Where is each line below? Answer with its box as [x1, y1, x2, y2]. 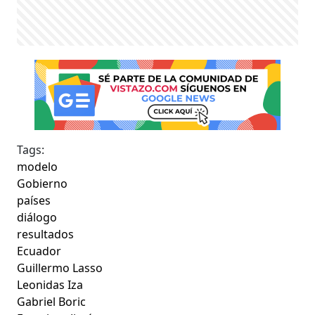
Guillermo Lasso [17, 259, 103, 276]
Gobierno [17, 175, 68, 191]
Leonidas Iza [17, 276, 84, 292]
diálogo [17, 209, 58, 225]
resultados [17, 226, 75, 242]
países [17, 192, 51, 208]
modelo [17, 158, 58, 174]
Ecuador [17, 243, 62, 259]
